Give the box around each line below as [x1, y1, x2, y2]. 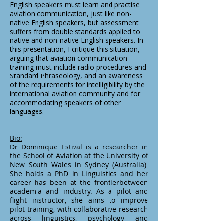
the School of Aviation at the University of [10, 151, 148, 160]
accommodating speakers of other [10, 98, 121, 107]
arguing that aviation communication [10, 53, 127, 63]
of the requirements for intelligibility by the [10, 80, 145, 89]
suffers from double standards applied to [10, 27, 140, 36]
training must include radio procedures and [10, 62, 146, 72]
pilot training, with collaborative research [10, 204, 148, 214]
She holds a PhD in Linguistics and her [10, 169, 148, 178]
